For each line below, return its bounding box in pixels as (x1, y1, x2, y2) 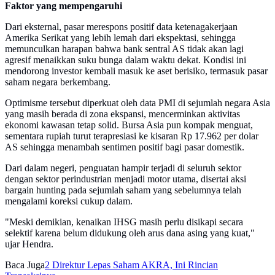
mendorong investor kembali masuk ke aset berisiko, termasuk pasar (5, 66, 268, 77)
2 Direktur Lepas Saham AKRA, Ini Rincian (45, 260, 218, 271)
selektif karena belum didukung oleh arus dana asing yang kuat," (5, 228, 255, 239)
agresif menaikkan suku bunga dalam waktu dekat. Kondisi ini (5, 55, 246, 66)
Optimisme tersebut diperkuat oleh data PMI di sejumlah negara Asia (5, 98, 270, 109)
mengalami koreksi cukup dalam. (5, 196, 133, 207)
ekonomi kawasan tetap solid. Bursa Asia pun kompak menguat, (5, 120, 253, 131)
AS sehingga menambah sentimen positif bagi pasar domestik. (5, 142, 247, 153)
